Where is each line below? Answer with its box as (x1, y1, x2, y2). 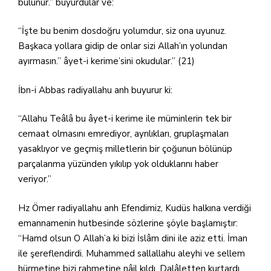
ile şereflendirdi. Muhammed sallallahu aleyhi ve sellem (18, 247, 245, 260)
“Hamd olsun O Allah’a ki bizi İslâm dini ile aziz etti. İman (18, 232, 247, 244)
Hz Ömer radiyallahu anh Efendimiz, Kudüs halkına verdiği (18, 201, 251, 214)
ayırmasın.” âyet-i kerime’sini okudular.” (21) (18, 55, 195, 67)
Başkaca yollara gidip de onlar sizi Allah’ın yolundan (18, 40, 227, 52)
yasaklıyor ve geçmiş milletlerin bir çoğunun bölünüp (18, 143, 232, 155)
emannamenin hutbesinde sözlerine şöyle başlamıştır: (18, 217, 238, 229)
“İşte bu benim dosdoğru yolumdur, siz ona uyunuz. (18, 25, 226, 37)
